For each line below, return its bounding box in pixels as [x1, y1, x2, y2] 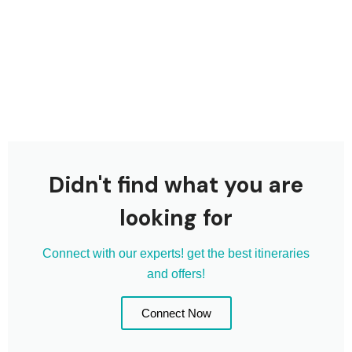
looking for [119, 203, 233, 233]
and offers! [147, 267, 205, 280]
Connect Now [141, 306, 211, 320]
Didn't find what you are [49, 170, 303, 200]
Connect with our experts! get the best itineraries [42, 247, 310, 260]
